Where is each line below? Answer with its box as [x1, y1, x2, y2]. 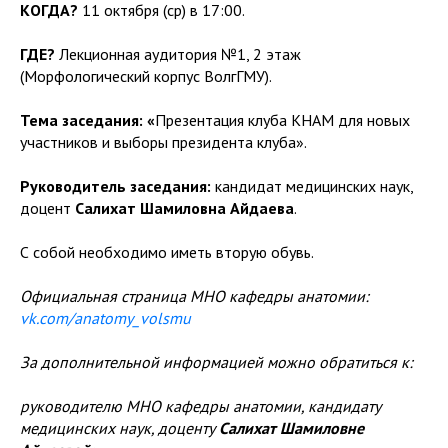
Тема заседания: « [20, 109, 155, 130]
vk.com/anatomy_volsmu [20, 307, 191, 328]
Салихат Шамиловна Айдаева [75, 197, 294, 218]
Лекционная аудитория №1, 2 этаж [59, 43, 301, 64]
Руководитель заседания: [20, 175, 215, 196]
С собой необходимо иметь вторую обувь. [20, 241, 314, 262]
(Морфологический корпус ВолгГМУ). [20, 65, 272, 86]
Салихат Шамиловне [219, 417, 364, 438]
